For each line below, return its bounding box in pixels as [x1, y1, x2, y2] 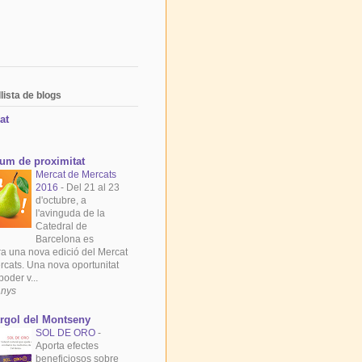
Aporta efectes [36, 340, 99, 352]
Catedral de [36, 221, 87, 233]
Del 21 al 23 [66, 182, 120, 194]
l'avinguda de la [36, 208, 105, 220]
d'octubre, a [36, 195, 86, 207]
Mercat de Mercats [36, 169, 116, 181]
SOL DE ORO [36, 327, 98, 339]
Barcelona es [36, 234, 94, 246]
